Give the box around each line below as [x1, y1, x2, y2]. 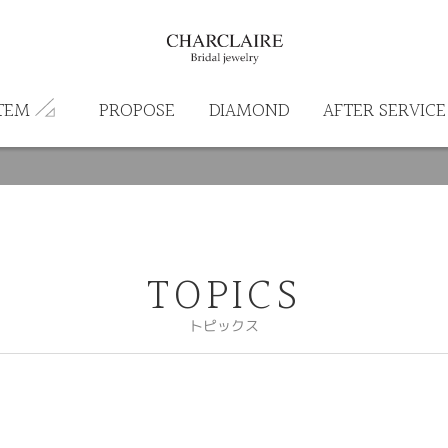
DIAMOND [208, 95, 289, 127]
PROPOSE [98, 95, 175, 127]
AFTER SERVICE [322, 95, 446, 127]
